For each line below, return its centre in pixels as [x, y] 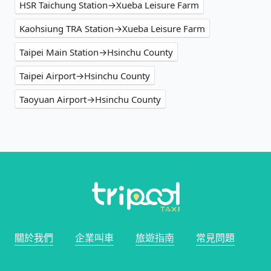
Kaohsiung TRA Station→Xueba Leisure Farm [112, 29]
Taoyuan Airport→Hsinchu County [90, 100]
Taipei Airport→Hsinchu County [85, 76]
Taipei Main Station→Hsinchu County [96, 52]
